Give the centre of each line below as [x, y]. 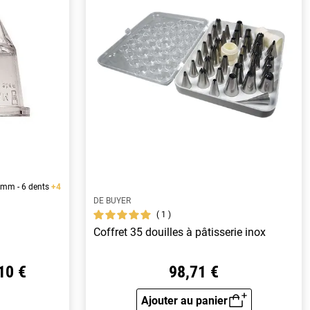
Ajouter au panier [184, 300]
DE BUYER [112, 200]
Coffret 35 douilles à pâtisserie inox [180, 232]
